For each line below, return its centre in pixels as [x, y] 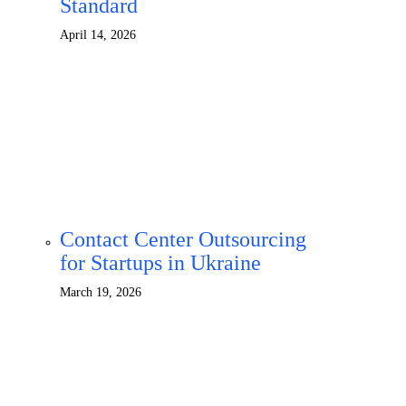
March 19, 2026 [101, 292]
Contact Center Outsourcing [183, 239]
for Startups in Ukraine [160, 263]
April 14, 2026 [98, 35]
